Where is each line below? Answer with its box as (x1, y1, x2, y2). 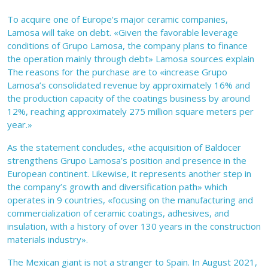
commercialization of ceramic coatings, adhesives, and (7, 207, 229, 220)
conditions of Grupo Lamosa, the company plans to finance (7, 39, 248, 52)
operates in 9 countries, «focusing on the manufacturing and (7, 194, 253, 206)
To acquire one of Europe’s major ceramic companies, (7, 13, 228, 26)
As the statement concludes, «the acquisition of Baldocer (7, 141, 241, 154)
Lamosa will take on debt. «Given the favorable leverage (7, 26, 238, 39)
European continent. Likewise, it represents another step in (7, 167, 251, 180)
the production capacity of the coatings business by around (7, 92, 250, 105)
